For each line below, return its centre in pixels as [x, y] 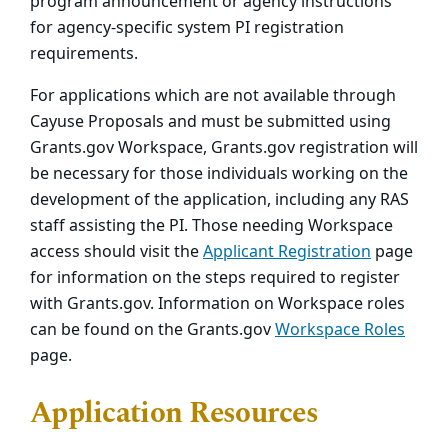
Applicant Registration [287, 252]
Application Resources [174, 414]
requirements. [84, 54]
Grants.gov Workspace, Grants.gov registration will [224, 148]
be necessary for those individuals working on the [219, 174]
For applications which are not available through [213, 96]
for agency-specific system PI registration [187, 28]
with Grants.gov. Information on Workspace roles [217, 304]
